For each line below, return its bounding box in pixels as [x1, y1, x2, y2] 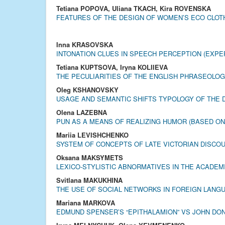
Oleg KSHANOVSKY [56, 85, 119, 94]
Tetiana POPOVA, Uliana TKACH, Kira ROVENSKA [56, 4, 211, 13]
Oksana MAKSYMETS [56, 153, 123, 162]
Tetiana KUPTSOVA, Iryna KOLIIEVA [56, 62, 168, 72]
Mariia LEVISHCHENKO [56, 130, 129, 140]
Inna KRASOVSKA [56, 40, 113, 49]
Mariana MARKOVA [56, 198, 115, 207]
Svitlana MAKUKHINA [56, 175, 123, 185]
